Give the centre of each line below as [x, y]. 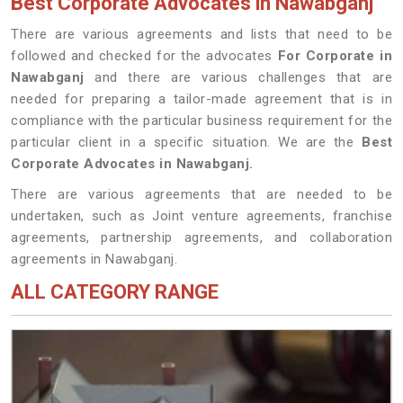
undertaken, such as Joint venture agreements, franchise [201, 216]
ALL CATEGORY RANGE [115, 292]
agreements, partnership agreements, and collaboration [201, 237]
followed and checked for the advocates [144, 56]
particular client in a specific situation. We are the [186, 142]
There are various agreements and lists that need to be [201, 34]
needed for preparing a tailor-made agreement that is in [201, 99]
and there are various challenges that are [238, 77]
